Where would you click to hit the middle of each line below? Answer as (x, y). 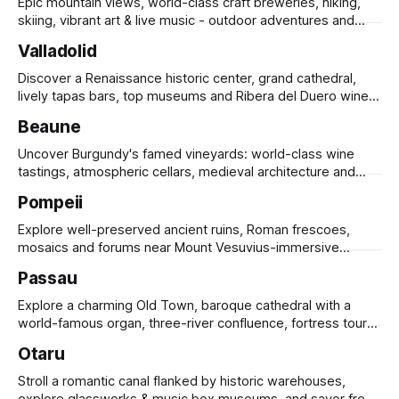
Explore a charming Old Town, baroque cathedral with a (184, 305)
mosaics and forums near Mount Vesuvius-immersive (179, 248)
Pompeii (51, 203)
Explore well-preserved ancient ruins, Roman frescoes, (184, 230)
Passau (48, 278)
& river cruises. (62, 341)
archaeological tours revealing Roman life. (143, 265)
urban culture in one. (79, 38)
